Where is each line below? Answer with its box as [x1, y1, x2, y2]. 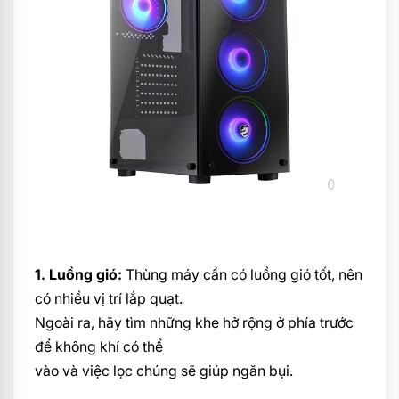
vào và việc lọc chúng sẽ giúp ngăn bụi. [35, 361, 293, 379]
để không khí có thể [35, 337, 163, 355]
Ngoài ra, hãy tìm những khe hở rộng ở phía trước [35, 313, 354, 331]
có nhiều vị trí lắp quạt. [35, 289, 183, 307]
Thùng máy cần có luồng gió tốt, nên [122, 265, 362, 283]
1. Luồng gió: [35, 265, 122, 283]
